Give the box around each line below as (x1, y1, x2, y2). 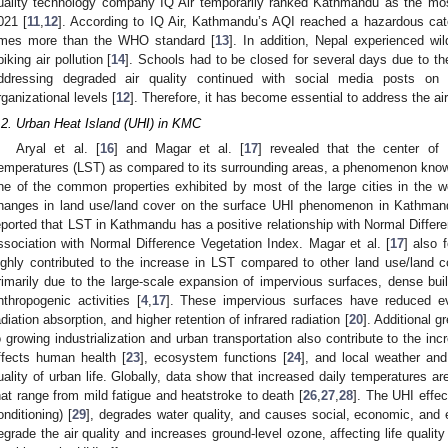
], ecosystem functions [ (140, 350, 287, 366)
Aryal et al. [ (16, 141, 100, 157)
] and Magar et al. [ (113, 141, 245, 157)
